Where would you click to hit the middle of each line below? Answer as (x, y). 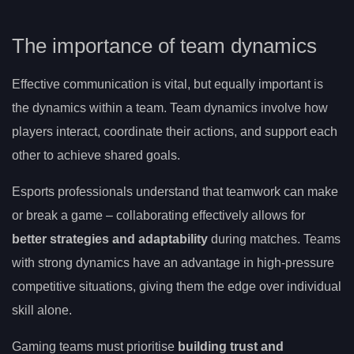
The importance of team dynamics (164, 46)
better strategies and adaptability (110, 239)
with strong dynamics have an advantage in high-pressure (173, 263)
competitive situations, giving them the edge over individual (177, 287)
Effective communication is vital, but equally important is (168, 85)
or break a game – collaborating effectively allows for (158, 216)
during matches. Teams (274, 239)
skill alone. (42, 311)
